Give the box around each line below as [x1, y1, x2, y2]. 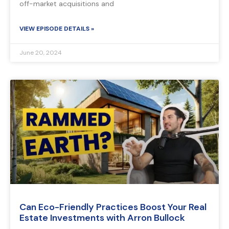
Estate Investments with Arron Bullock [19, 212, 185, 224]
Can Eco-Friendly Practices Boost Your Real [19, 201, 207, 214]
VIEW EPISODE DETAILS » [19, 25, 94, 33]
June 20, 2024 [19, 49, 62, 57]
